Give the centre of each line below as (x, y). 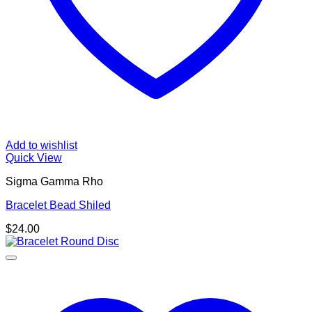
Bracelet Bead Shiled (58, 205)
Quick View (34, 158)
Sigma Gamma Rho (54, 182)
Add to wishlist (41, 146)
